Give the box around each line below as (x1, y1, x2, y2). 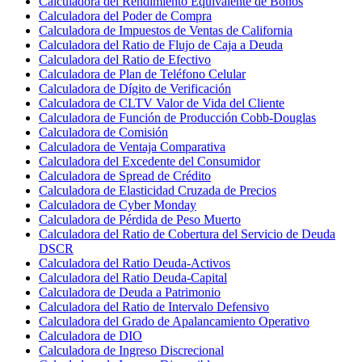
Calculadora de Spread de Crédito (39, 168, 211, 183)
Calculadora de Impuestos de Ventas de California (39, 23, 293, 37)
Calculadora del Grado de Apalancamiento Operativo (39, 314, 309, 328)
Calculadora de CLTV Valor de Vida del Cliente (39, 95, 284, 110)
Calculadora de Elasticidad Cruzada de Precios (39, 183, 276, 197)
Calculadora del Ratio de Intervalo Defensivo (39, 299, 269, 314)
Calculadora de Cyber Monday (39, 197, 196, 212)
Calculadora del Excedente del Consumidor (39, 154, 260, 168)
